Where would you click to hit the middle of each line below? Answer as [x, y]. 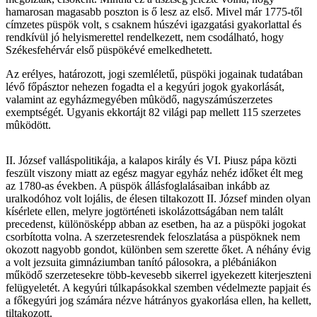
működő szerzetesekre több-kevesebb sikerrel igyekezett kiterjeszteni [158, 275]
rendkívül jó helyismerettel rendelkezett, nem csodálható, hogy [145, 38]
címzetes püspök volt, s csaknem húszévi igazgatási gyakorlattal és [154, 25]
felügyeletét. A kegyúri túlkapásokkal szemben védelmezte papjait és [158, 288]
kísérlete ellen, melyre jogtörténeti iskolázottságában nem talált [144, 212]
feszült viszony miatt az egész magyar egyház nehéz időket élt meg [154, 173]
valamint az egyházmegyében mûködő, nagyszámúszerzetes [139, 100]
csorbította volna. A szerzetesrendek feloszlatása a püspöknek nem [153, 237]
